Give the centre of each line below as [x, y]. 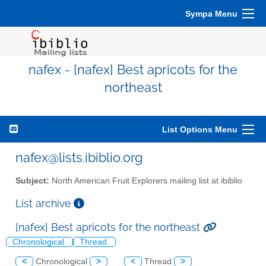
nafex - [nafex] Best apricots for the [133, 70]
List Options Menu [200, 129]
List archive [45, 203]
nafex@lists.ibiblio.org [79, 157]
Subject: [32, 180]
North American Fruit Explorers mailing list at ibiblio [146, 180]
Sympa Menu [211, 14]
